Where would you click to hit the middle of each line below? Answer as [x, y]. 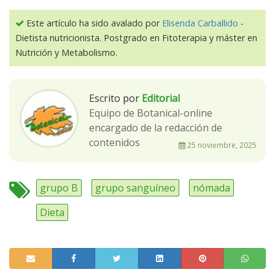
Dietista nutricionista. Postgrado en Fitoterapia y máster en [136, 37]
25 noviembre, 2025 [221, 145]
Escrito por [114, 98]
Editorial [161, 98]
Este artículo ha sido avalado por [93, 23]
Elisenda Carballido [200, 23]
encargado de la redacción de [156, 127]
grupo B [59, 188]
